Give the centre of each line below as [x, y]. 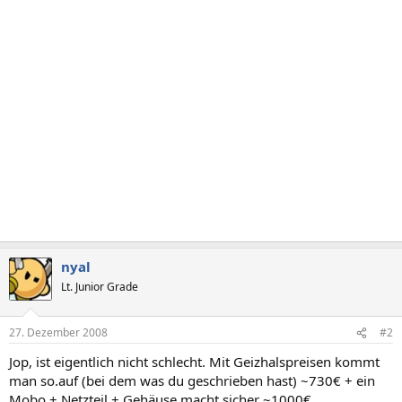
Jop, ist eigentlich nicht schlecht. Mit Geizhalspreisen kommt [194, 362]
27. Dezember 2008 [58, 332]
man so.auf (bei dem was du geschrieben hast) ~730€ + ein [192, 380]
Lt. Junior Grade [100, 286]
